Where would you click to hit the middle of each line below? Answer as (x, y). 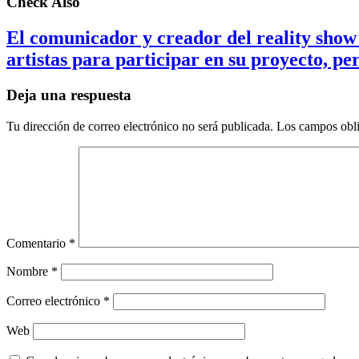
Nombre (29, 271)
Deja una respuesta (69, 95)
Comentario (38, 243)
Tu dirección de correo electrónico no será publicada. (140, 126)
